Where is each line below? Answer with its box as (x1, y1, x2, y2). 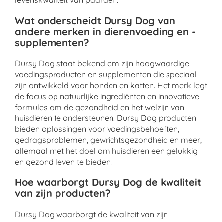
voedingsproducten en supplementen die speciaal (15, 69, 197, 79)
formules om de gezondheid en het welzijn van (15, 102, 184, 112)
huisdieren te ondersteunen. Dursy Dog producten (15, 113, 196, 123)
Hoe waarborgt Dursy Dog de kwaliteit (15, 176, 201, 188)
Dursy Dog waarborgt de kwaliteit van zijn (15, 209, 168, 219)
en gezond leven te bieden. (15, 157, 112, 166)
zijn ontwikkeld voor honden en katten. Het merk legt (15, 80, 207, 90)
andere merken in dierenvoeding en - (15, 25, 196, 38)
